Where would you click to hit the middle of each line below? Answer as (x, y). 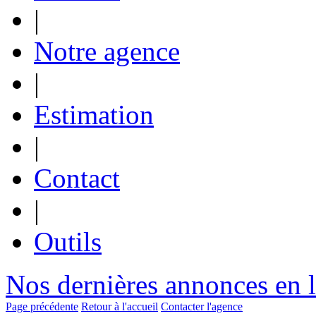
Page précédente (42, 306)
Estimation (94, 114)
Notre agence (107, 51)
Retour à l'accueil (120, 306)
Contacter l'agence (202, 306)
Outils (68, 241)
